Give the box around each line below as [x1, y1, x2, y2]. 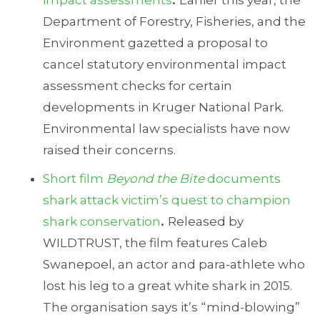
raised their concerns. [43, 143, 176, 157]
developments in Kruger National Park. [43, 100, 284, 114]
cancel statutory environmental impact [43, 57, 286, 71]
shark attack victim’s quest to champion [43, 193, 291, 207]
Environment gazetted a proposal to [43, 36, 268, 50]
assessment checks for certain [43, 79, 232, 93]
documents [204, 171, 281, 186]
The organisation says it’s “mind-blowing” [43, 300, 300, 314]
